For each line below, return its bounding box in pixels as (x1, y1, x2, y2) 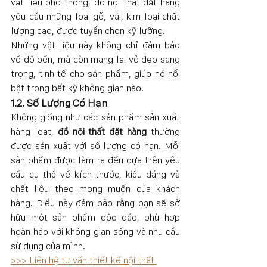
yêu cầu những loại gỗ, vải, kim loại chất (11, 10, 180, 22)
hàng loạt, (11, 125, 58, 137)
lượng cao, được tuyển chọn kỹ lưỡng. (11, 24, 165, 36)
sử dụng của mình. (11, 240, 85, 252)
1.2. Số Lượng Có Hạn (11, 96, 108, 109)
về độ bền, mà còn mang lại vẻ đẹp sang (11, 53, 180, 65)
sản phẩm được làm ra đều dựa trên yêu (11, 154, 180, 166)
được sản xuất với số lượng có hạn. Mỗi (11, 139, 180, 151)
